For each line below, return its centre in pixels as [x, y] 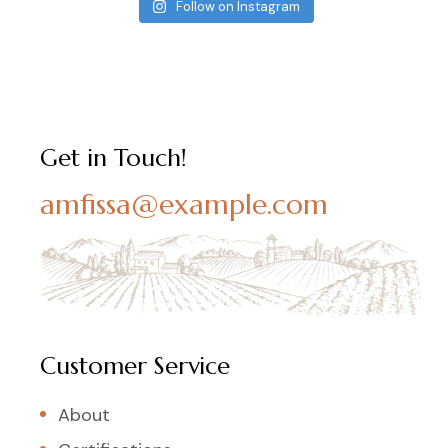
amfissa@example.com [184, 204]
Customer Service [135, 366]
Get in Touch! [113, 157]
